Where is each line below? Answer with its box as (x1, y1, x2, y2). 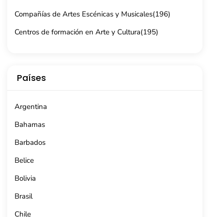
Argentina (15, 102, 47, 111)
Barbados (15, 138, 46, 147)
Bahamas (15, 120, 45, 129)
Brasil (15, 191, 32, 201)
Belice (15, 155, 34, 165)
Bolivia (15, 173, 36, 183)
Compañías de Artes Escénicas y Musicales (15, 9, 153, 19)
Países (17, 72, 46, 84)
